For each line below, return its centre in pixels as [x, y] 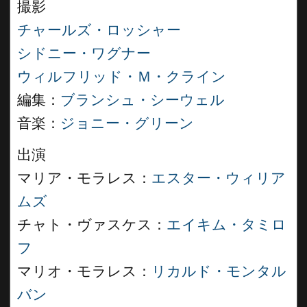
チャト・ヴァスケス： [92, 225]
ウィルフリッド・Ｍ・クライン [122, 77]
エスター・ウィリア [219, 178]
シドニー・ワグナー [84, 53]
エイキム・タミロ [226, 225]
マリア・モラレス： [84, 178]
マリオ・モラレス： [84, 271]
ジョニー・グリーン [127, 123]
